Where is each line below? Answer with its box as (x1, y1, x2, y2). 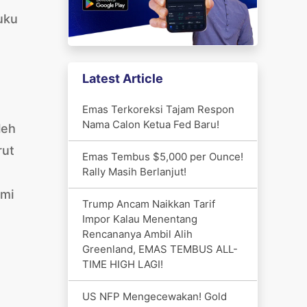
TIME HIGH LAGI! (82, 257, 163, 271)
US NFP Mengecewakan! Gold (82, 289, 227, 303)
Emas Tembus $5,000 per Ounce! (82, 149, 243, 163)
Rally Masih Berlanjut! (82, 164, 186, 178)
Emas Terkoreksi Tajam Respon (82, 102, 234, 116)
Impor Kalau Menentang (82, 212, 197, 225)
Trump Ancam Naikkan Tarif (82, 197, 215, 210)
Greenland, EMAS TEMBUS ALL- (82, 242, 238, 256)
